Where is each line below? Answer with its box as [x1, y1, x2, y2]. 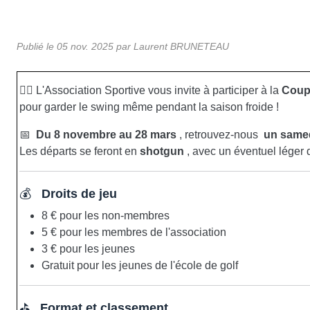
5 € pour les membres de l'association [42, 226, 226, 238]
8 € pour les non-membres [42, 209, 170, 221]
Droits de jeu [42, 186, 117, 201]
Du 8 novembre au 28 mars [36, 128, 176, 140]
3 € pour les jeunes [42, 242, 135, 255]
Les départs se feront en [19, 145, 140, 157]
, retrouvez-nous [176, 128, 264, 140]
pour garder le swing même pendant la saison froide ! [19, 100, 279, 113]
